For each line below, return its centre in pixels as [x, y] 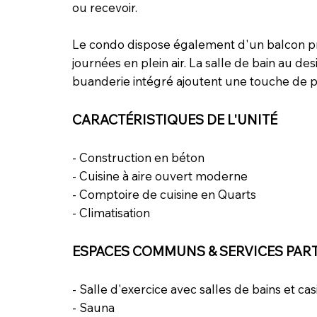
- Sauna [93, 307]
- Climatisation [111, 212]
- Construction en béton [138, 157]
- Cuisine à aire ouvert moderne [160, 175]
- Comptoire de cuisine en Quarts [164, 194]
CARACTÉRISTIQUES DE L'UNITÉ [174, 119]
